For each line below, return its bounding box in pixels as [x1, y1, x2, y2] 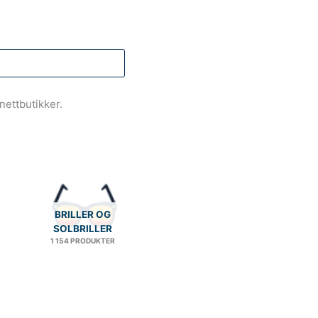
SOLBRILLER [53, 222, 113, 234]
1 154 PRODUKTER [50, 236, 116, 245]
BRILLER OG [55, 208, 111, 220]
